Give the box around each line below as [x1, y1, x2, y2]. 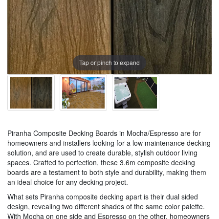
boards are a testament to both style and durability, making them [7, 167, 206, 177]
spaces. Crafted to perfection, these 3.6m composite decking [7, 157, 195, 167]
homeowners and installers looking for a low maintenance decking [7, 137, 211, 148]
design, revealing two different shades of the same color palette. [7, 201, 205, 211]
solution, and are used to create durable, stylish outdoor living [7, 147, 197, 157]
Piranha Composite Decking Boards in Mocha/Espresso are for [7, 128, 201, 138]
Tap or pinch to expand [79, 58, 140, 67]
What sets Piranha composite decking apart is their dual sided [7, 191, 198, 201]
